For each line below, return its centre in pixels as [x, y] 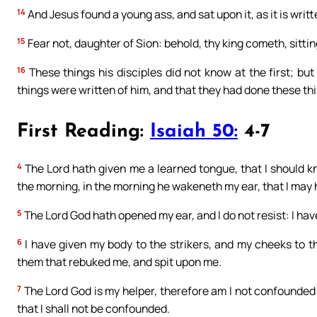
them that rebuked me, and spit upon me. [119, 262]
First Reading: [83, 132]
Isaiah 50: [194, 132]
